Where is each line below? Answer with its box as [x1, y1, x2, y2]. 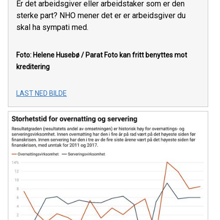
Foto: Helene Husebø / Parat [16, 51, 103, 59]
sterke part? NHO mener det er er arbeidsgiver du [16, 11, 186, 21]
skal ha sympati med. [16, 23, 88, 32]
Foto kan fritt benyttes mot [104, 51, 187, 59]
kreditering [16, 63, 50, 71]
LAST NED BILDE [16, 89, 67, 98]
